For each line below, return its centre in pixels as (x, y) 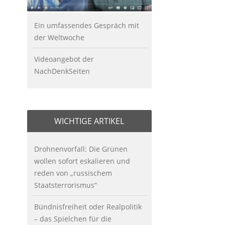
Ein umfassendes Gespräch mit (86, 25)
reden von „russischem (73, 173)
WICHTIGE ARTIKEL (89, 121)
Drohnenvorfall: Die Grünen (81, 149)
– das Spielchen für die (73, 218)
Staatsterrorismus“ (65, 185)
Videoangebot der (64, 59)
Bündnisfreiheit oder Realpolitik (88, 206)
